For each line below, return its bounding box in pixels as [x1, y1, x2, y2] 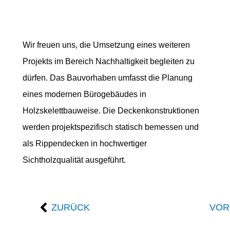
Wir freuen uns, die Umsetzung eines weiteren [23, 40, 190, 49]
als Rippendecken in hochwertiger [23, 139, 147, 148]
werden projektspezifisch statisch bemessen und [23, 122, 199, 131]
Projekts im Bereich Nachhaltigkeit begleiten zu [23, 56, 195, 66]
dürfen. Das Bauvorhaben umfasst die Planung [23, 73, 193, 82]
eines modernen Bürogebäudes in [23, 89, 147, 99]
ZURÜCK [51, 202, 90, 213]
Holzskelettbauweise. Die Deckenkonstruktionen [23, 106, 200, 115]
